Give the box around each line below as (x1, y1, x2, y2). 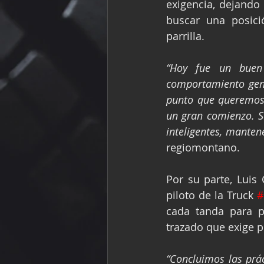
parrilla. (166, 28, 204, 43)
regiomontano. (166, 140, 240, 154)
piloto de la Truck (166, 187, 257, 202)
